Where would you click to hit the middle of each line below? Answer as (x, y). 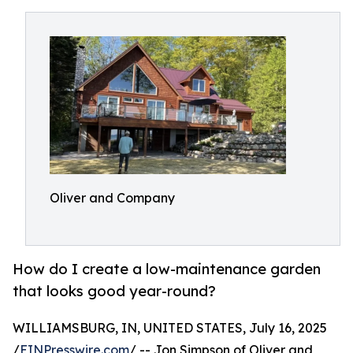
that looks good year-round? (114, 291)
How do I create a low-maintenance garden (167, 269)
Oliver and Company (112, 198)
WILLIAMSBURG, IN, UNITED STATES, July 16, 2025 (170, 328)
